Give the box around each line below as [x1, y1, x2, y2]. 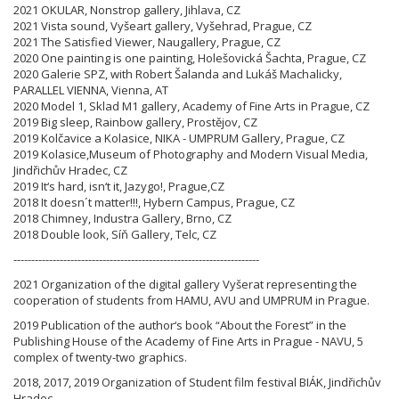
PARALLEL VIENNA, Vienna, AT [13, 81, 168, 98]
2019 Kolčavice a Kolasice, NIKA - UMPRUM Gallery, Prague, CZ [13, 129, 345, 146]
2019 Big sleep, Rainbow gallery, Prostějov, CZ [13, 113, 257, 130]
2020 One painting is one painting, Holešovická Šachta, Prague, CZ [13, 49, 366, 66]
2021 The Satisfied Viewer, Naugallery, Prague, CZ [13, 33, 283, 50]
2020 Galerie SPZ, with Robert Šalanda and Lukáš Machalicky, [13, 65, 342, 82]
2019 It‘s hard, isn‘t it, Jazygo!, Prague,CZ [13, 177, 227, 194]
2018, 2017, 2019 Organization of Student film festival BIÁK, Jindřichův [13, 373, 381, 390]
